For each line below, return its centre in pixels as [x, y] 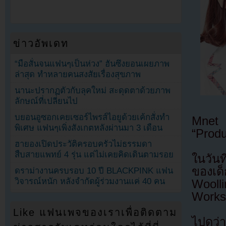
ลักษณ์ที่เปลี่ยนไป [46, 101]
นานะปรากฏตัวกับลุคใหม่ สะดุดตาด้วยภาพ [93, 91]
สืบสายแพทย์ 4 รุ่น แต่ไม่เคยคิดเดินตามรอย [94, 155]
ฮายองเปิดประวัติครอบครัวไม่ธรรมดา [83, 144]
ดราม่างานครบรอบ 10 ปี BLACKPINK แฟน [94, 171]
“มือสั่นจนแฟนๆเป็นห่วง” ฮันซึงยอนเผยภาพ [92, 64]
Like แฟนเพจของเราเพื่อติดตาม [95, 213]
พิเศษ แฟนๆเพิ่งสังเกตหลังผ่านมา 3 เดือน [89, 128]
